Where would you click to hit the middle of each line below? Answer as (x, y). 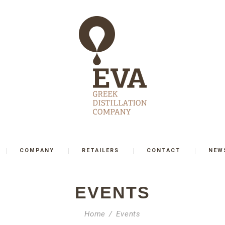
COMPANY (37, 150)
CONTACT (164, 150)
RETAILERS (101, 150)
